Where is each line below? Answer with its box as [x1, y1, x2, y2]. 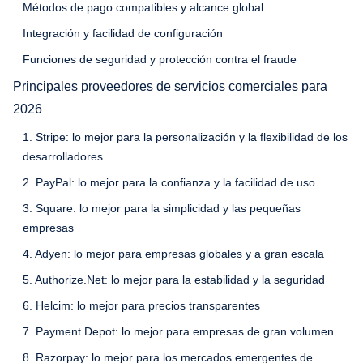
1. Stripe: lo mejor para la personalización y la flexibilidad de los [23, 130, 348, 143]
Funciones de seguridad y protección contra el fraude [23, 52, 297, 66]
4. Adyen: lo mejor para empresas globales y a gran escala [23, 246, 324, 260]
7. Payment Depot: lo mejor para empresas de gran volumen [23, 324, 334, 338]
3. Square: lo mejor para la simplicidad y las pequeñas [23, 201, 301, 215]
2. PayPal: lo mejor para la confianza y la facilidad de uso [23, 175, 315, 189]
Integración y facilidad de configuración [23, 26, 223, 40]
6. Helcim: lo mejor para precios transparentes [23, 298, 260, 312]
